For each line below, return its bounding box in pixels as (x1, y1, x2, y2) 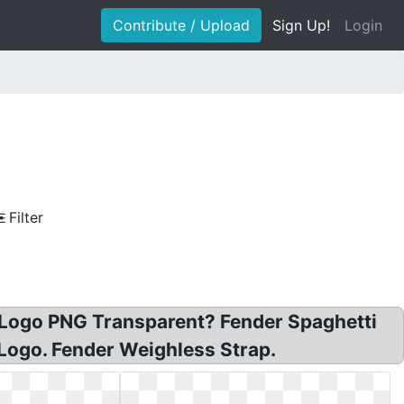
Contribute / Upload (113, 16, 250, 34)
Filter (9, 208, 43, 226)
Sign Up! (272, 16, 330, 34)
